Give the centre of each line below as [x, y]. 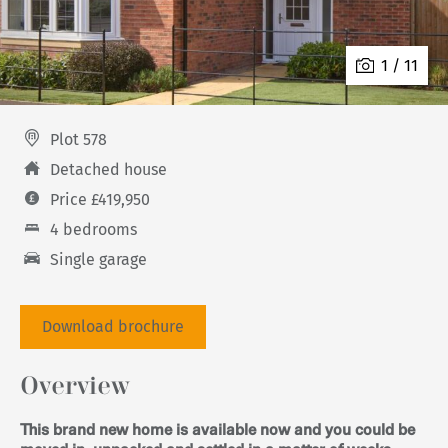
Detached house [108, 169]
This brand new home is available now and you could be [217, 430]
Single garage [98, 259]
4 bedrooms [93, 229]
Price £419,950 [100, 199]
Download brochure [113, 326]
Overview [75, 387]
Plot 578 [78, 139]
